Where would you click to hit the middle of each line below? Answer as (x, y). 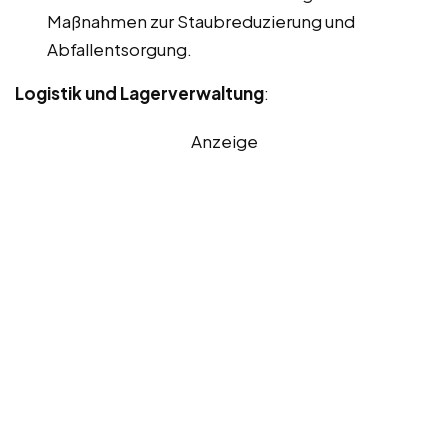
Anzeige (224, 140)
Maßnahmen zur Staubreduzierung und (201, 20)
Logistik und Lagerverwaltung (139, 92)
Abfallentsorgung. (119, 48)
